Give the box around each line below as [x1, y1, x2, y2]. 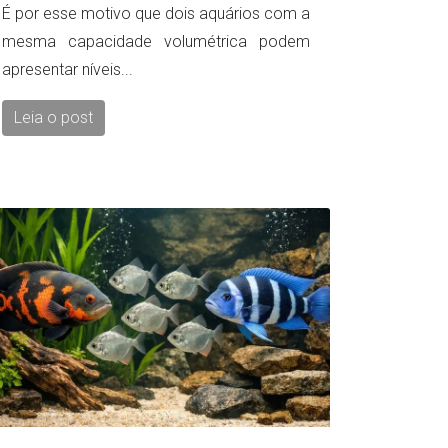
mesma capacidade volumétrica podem [2, 31, 310, 51]
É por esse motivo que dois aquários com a [2, 3, 310, 23]
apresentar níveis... [2, 59, 133, 79]
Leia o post [14, 107, 93, 127]
